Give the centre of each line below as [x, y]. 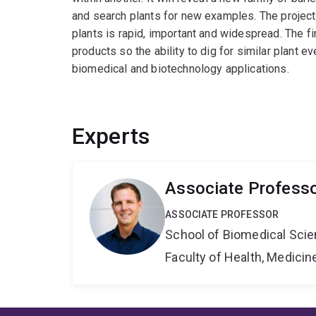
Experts [111, 136]
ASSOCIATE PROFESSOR [222, 215]
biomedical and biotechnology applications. [181, 69]
